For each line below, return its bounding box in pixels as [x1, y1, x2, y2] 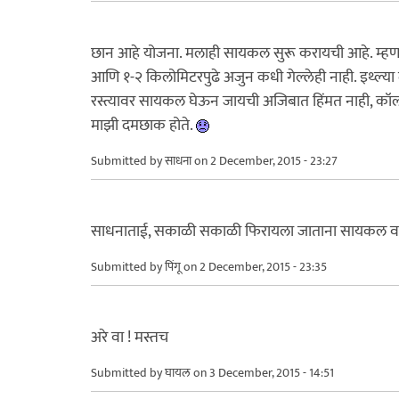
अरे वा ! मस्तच [91, 323, 168, 351]
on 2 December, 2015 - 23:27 [191, 150, 338, 171]
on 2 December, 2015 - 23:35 [181, 256, 327, 277]
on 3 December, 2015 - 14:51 [191, 362, 334, 383]
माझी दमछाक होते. [91, 111, 196, 139]
